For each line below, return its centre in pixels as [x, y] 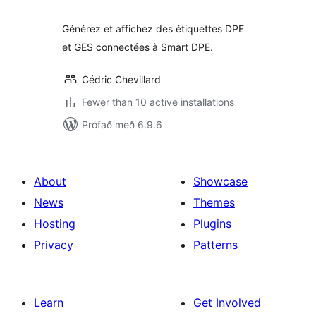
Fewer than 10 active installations [158, 102]
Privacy [54, 245]
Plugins [212, 224]
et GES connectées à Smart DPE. [138, 47]
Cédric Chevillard [121, 79]
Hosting [55, 224]
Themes [214, 202]
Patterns [215, 245]
